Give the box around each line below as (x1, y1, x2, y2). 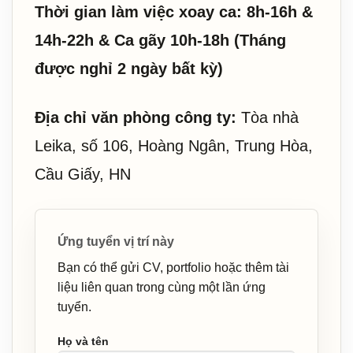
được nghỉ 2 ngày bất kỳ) (35, 59, 223, 77)
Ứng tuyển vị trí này (58, 234, 174, 248)
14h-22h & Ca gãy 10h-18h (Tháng (35, 31, 286, 49)
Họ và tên (58, 335, 109, 348)
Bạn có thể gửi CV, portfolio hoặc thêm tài (58, 260, 289, 274)
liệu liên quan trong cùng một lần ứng (58, 280, 266, 294)
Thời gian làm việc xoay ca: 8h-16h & (35, 2, 313, 20)
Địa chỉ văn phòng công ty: (35, 108, 236, 126)
